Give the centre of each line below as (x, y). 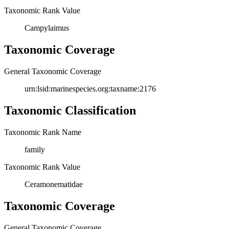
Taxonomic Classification (70, 110)
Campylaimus (47, 28)
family (35, 149)
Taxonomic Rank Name (43, 132)
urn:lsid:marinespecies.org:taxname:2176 (90, 88)
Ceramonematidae (54, 184)
